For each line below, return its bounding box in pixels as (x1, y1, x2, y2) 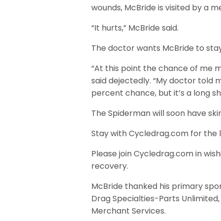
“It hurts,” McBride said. (91, 22, 179, 34)
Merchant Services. (91, 205, 166, 217)
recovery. (91, 160, 128, 172)
